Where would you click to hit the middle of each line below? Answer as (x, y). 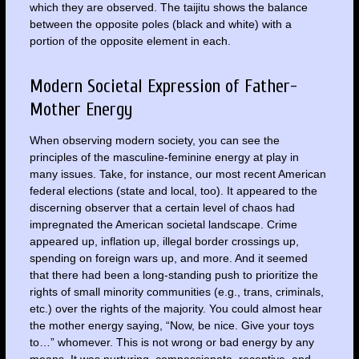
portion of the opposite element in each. (130, 41)
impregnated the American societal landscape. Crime (163, 224)
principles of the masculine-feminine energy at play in (164, 157)
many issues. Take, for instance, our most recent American (177, 173)
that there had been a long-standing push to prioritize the (173, 274)
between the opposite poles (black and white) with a (160, 24)
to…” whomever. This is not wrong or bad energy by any (171, 342)
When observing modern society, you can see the (154, 140)
